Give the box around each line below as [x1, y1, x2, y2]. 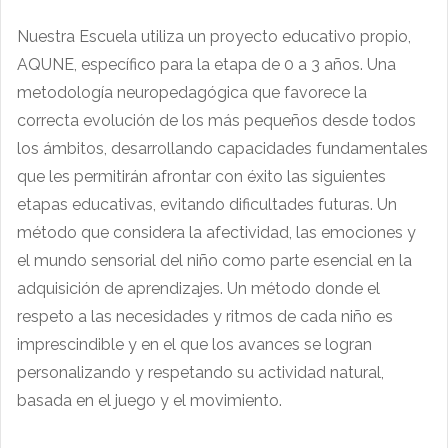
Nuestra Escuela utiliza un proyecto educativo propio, [17, 26, 411, 46]
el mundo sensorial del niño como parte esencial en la [17, 250, 412, 270]
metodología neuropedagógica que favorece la [17, 82, 367, 102]
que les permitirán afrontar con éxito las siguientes [17, 166, 386, 186]
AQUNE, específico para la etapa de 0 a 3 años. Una [17, 54, 396, 74]
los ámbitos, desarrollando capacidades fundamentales [17, 138, 428, 158]
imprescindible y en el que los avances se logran [17, 334, 372, 354]
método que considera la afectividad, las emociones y [17, 222, 416, 242]
